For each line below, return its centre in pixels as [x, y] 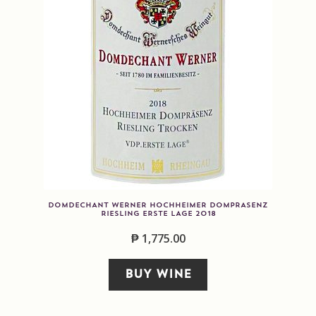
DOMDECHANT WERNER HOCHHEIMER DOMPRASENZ [158, 206]
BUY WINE [158, 275]
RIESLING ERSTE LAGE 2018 [158, 214]
